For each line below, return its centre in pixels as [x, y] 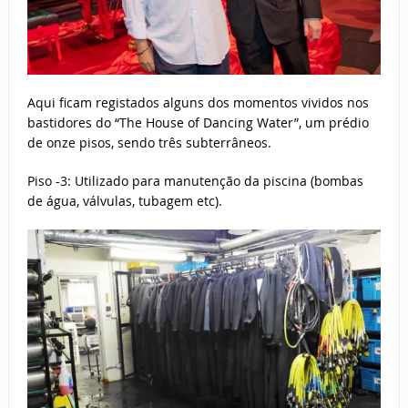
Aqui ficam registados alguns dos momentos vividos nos [198, 103]
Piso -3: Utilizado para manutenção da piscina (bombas [195, 181]
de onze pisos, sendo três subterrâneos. [149, 143]
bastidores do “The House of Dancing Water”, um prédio [198, 123]
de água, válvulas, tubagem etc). [124, 201]
